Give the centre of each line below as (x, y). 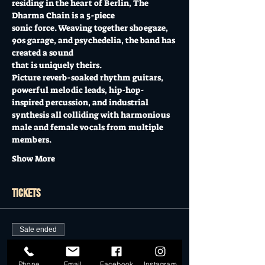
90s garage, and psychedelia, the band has (94, 40)
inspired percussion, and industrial (80, 102)
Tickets (26, 193)
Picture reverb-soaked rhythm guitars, (88, 77)
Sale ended (38, 230)
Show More (33, 159)
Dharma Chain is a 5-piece (63, 15)
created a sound (43, 53)
